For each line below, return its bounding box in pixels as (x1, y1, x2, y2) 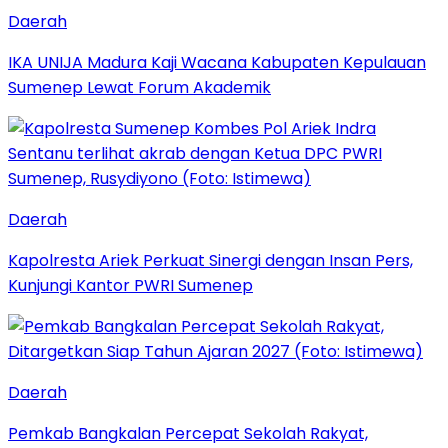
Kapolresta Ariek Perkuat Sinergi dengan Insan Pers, (8, 248, 413, 272)
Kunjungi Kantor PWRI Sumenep (8, 273, 253, 297)
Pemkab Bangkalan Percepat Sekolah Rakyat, (8, 421, 368, 445)
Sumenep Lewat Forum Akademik (8, 75, 271, 99)
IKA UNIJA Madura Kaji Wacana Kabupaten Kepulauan (8, 50, 426, 74)
